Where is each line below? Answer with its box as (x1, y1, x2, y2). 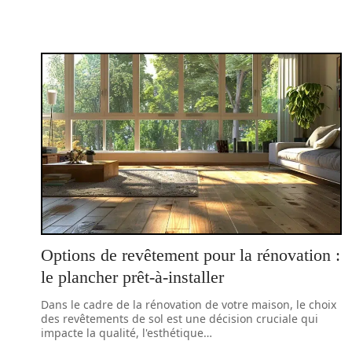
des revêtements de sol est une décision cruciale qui (41, 311, 318, 326)
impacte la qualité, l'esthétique (41, 325, 203, 340)
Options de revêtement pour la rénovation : (41, 245, 340, 265)
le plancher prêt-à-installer (41, 267, 224, 287)
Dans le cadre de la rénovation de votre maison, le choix (41, 297, 336, 312)
